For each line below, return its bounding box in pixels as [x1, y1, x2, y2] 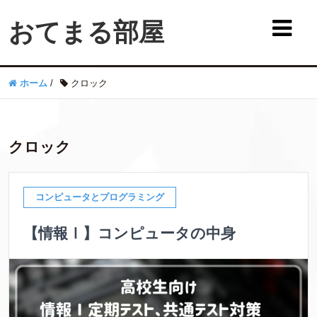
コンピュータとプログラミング [35, 192, 164, 202]
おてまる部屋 [8, 18, 164, 47]
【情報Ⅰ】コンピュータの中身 [23, 225, 236, 241]
